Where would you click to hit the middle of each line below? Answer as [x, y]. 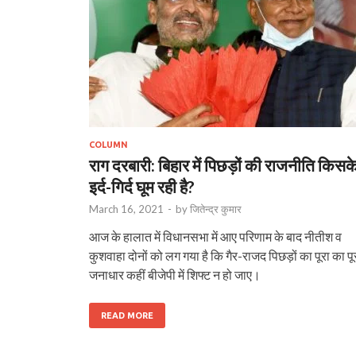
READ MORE [127, 315]
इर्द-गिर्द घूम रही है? [142, 186]
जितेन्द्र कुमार [216, 209]
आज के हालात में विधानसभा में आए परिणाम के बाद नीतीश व [215, 236]
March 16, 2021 [126, 209]
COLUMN [108, 144]
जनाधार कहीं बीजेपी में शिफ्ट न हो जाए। [175, 274]
